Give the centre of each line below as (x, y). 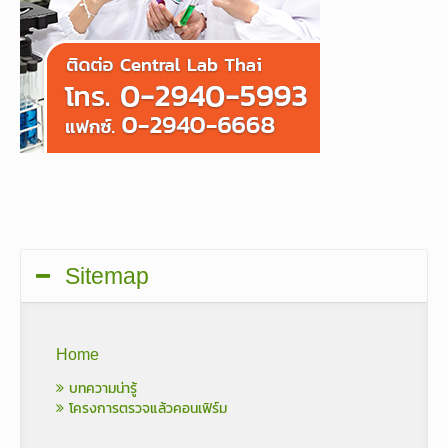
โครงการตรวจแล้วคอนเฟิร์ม (145, 408)
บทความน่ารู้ (100, 388)
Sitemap (107, 275)
